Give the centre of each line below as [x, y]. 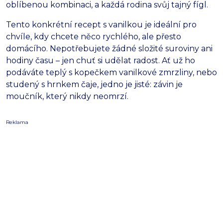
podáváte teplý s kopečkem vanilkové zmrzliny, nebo [111, 73]
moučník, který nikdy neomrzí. [67, 97]
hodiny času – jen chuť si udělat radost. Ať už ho [101, 61]
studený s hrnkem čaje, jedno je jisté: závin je [94, 85]
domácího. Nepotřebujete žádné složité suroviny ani [109, 49]
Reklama [17, 122]
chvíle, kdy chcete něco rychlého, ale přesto [94, 37]
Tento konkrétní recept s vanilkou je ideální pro [101, 25]
